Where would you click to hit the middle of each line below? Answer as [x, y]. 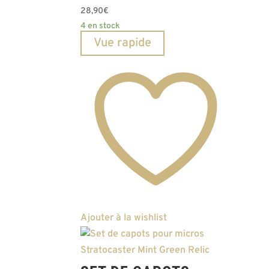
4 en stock [101, 26]
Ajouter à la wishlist [124, 218]
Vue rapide [123, 44]
